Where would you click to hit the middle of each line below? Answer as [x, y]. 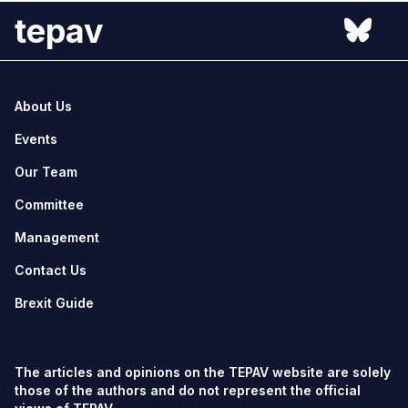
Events [36, 138]
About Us [43, 106]
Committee [49, 204]
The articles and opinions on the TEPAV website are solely [203, 372]
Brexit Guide [54, 302]
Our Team [46, 171]
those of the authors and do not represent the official [188, 390]
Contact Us [51, 270]
